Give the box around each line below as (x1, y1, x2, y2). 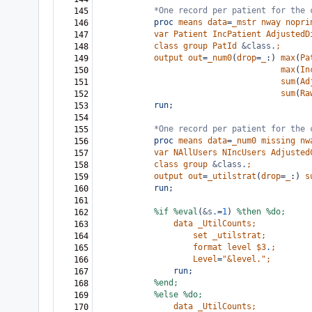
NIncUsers (222, 148, 266, 157)
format (193, 242, 222, 252)
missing (261, 136, 295, 146)
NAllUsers (173, 148, 217, 157)
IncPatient (212, 29, 261, 39)
